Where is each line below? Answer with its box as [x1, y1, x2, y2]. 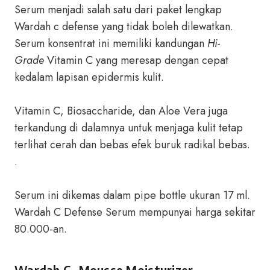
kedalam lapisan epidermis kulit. [14, 69, 164, 85]
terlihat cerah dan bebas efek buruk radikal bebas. [14, 137, 250, 152]
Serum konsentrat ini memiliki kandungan [14, 36, 207, 51]
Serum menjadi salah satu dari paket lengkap [14, 2, 222, 17]
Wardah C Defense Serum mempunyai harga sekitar [14, 204, 256, 220]
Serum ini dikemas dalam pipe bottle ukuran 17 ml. [14, 187, 250, 203]
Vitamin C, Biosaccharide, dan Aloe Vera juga [14, 103, 228, 119]
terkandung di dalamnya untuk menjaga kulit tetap [14, 120, 243, 136]
